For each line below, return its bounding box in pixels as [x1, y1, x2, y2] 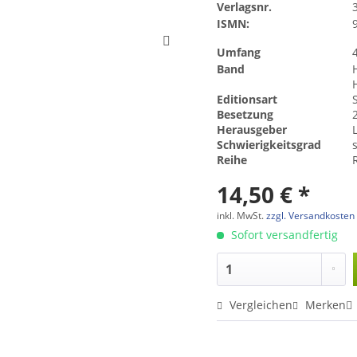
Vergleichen [226, 296, 293, 312]
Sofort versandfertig [228, 226, 339, 242]
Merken [305, 296, 347, 312]
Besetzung [217, 106, 274, 122]
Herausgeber [217, 121, 288, 137]
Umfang [217, 44, 261, 60]
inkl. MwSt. [217, 208, 267, 222]
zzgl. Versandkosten [266, 208, 355, 222]
